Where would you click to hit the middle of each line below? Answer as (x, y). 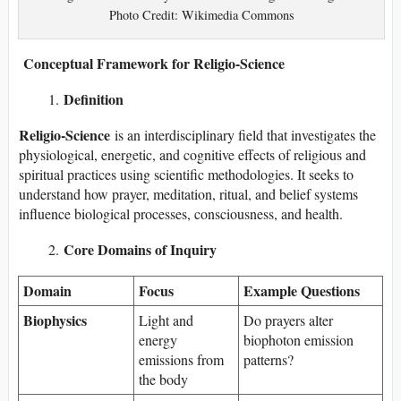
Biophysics (55, 320)
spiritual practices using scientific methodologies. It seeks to (186, 174)
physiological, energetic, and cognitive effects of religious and (192, 154)
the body (163, 379)
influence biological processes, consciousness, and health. (181, 213)
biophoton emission (299, 339)
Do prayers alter (288, 320)
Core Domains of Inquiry (140, 249)
